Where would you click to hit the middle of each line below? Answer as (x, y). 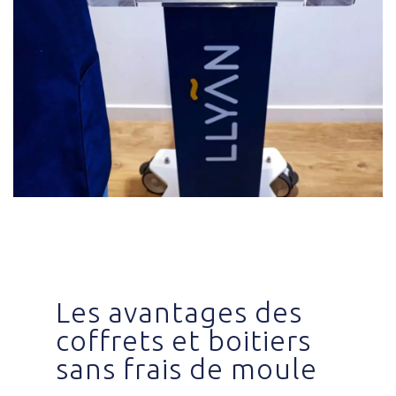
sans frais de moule (187, 369)
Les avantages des (179, 312)
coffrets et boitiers (183, 341)
